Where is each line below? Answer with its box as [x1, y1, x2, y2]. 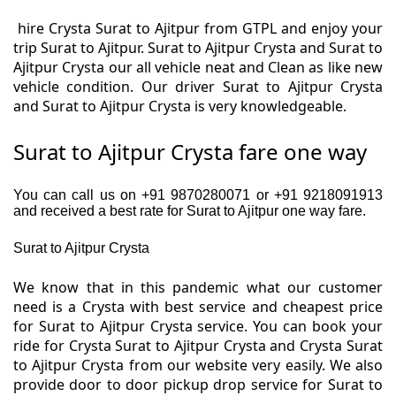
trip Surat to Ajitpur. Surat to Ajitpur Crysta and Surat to [13, 38, 383, 58]
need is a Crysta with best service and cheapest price [13, 297, 383, 317]
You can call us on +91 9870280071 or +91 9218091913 [13, 187, 383, 203]
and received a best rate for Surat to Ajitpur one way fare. [13, 203, 366, 219]
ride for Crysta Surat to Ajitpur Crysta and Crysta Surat [13, 336, 383, 356]
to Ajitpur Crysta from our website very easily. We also [13, 355, 383, 376]
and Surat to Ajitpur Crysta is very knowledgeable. [13, 96, 346, 117]
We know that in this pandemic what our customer [13, 278, 383, 298]
